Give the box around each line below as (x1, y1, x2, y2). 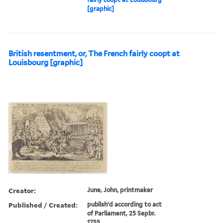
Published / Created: (8, 200, 78, 210)
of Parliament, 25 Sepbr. (87, 209, 156, 217)
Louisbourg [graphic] (8, 58, 83, 67)
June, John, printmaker (87, 186, 153, 194)
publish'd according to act (87, 200, 162, 208)
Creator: (8, 185, 36, 195)
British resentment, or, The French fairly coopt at (8, 49, 180, 58)
